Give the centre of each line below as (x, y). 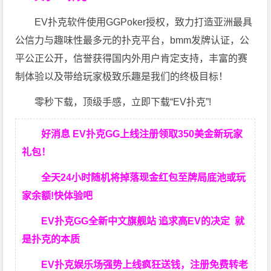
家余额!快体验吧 (57, 195)
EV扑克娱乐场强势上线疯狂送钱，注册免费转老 (145, 264)
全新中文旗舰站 (122, 221)
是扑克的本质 (51, 239)
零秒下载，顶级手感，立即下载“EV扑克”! (123, 102)
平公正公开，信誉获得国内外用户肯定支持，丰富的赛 (132, 58)
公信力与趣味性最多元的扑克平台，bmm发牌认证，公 (132, 40)
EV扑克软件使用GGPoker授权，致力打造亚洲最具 (144, 22)
